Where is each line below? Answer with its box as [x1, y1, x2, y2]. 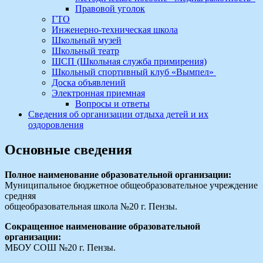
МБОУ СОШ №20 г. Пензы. [5, 242, 116, 252]
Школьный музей [52, 35, 122, 45]
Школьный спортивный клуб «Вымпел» [52, 67, 216, 77]
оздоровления [28, 120, 83, 130]
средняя [5, 190, 36, 201]
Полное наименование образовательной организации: [5, 169, 231, 180]
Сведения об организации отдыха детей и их [28, 109, 208, 119]
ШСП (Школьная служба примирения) [52, 56, 207, 66]
